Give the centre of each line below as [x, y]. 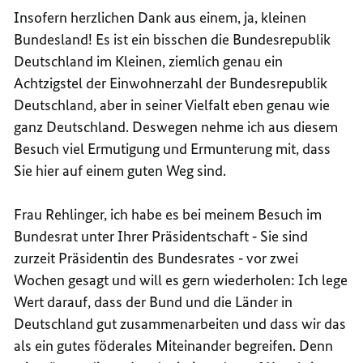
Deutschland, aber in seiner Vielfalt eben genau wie [172, 105]
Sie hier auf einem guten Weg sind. [120, 170]
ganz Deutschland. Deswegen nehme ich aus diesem [176, 126]
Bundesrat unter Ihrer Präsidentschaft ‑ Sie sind [161, 236]
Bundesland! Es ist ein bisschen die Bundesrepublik [173, 39]
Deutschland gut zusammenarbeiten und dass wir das [180, 323]
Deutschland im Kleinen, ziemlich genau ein [149, 61]
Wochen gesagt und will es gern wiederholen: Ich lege [181, 280]
